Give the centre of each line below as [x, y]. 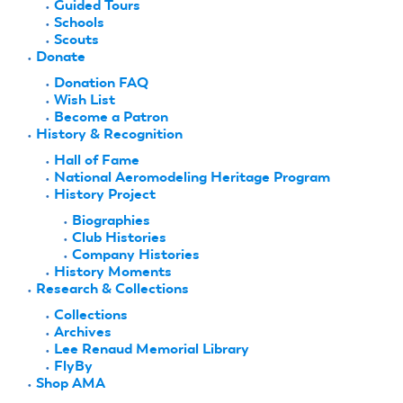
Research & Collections [112, 288]
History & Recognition [109, 133]
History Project [105, 193]
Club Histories [119, 237]
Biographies [111, 219]
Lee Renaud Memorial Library [152, 348]
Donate [61, 56]
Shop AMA [71, 382]
